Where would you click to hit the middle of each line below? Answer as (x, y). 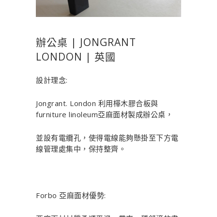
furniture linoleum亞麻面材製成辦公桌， (104, 115)
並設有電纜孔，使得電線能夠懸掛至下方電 (107, 138)
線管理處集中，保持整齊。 (81, 149)
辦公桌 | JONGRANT (86, 42)
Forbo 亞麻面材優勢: (71, 195)
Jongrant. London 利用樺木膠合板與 (97, 103)
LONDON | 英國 (76, 57)
